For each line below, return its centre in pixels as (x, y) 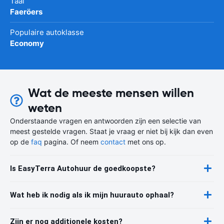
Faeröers (26, 11)
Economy (27, 43)
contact (113, 141)
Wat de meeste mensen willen (111, 93)
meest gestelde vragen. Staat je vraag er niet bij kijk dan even (111, 131)
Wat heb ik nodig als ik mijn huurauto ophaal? (92, 195)
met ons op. (146, 141)
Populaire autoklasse (47, 32)
